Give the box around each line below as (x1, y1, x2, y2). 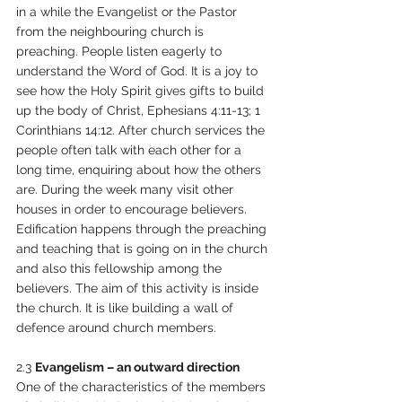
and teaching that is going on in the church (16, 241, 271, 257)
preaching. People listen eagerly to (16, 44, 225, 59)
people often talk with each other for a (16, 143, 245, 158)
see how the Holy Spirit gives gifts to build (16, 83, 267, 99)
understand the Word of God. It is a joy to (16, 64, 261, 79)
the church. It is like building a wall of (16, 301, 237, 316)
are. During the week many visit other (16, 182, 237, 197)
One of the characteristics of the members (16, 380, 269, 395)
